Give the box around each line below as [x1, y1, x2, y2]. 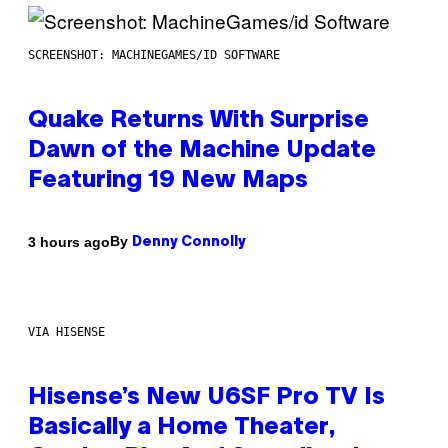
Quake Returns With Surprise [28, 110, 369, 133]
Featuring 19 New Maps [28, 170, 308, 193]
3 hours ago [28, 233, 110, 250]
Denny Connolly [132, 236, 246, 250]
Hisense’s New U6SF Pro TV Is [28, 387, 385, 410]
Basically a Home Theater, [28, 417, 336, 440]
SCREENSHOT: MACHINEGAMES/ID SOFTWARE [28, 48, 280, 63]
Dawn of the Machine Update [28, 140, 376, 163]
